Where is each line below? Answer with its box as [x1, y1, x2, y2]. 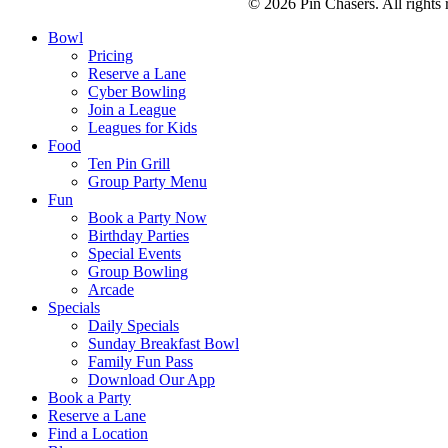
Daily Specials [88, 317, 179, 335]
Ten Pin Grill [88, 155, 170, 173]
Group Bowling [88, 263, 188, 281]
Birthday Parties [88, 227, 189, 245]
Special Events [88, 245, 181, 263]
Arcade [88, 281, 134, 299]
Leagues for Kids [88, 119, 197, 137]
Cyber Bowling [88, 83, 186, 101]
